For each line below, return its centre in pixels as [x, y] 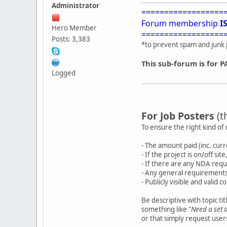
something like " [166, 209]
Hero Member [74, 28]
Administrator [75, 6]
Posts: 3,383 [71, 39]
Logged [64, 73]
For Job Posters [178, 116]
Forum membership [181, 23]
